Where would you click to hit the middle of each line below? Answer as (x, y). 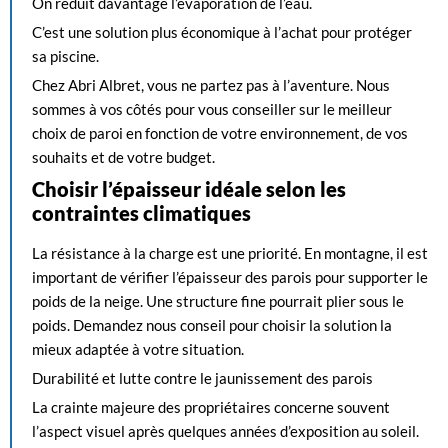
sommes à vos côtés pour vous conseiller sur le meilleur (212, 109)
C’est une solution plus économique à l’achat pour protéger (222, 32)
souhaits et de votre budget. (123, 157)
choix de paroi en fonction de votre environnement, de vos (220, 133)
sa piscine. (65, 56)
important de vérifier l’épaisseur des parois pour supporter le (230, 277)
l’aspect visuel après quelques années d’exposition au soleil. (225, 431)
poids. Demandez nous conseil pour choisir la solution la (212, 325)
